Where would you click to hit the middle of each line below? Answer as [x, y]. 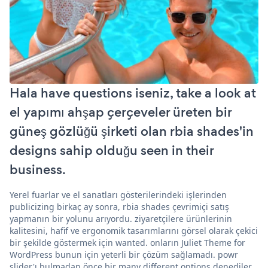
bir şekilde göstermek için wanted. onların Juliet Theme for [127, 242]
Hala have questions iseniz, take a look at [133, 93]
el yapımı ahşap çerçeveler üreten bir [121, 112]
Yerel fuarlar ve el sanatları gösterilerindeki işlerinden [118, 194]
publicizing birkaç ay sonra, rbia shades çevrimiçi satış [119, 206]
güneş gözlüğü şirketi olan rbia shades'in [132, 131]
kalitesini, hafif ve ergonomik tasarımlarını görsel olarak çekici [134, 230]
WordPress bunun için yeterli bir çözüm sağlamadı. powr [124, 254]
